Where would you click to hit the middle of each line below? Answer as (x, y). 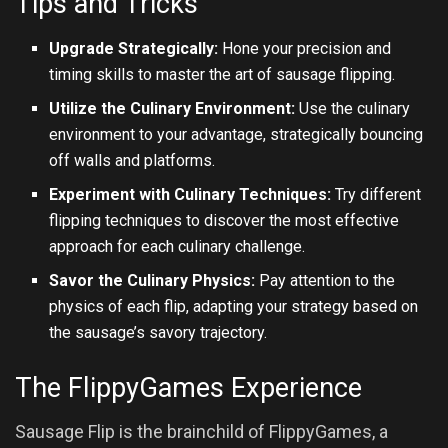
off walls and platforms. (132, 160)
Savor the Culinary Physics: (152, 280)
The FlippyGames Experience (188, 387)
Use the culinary (353, 108)
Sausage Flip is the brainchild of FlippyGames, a (201, 432)
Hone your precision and (305, 48)
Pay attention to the (325, 280)
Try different (376, 194)
